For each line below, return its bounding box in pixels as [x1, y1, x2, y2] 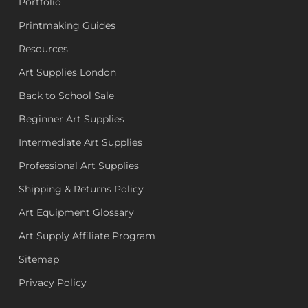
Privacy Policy [18, 276, 87, 289]
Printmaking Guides [18, 19, 115, 32]
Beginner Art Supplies [18, 113, 124, 126]
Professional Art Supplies [18, 159, 139, 173]
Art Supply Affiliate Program [18, 230, 155, 243]
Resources [18, 43, 68, 56]
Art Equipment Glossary [18, 206, 134, 219]
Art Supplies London [18, 66, 116, 79]
